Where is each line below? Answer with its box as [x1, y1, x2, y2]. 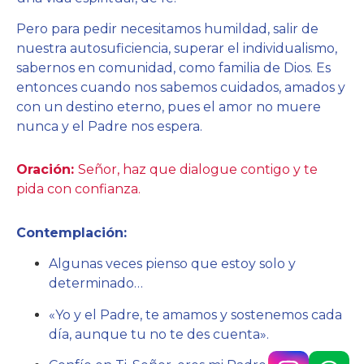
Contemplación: [16, 224, 131, 240]
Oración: [16, 162, 78, 178]
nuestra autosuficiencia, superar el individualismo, [16, 40, 337, 56]
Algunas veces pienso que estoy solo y [49, 256, 296, 272]
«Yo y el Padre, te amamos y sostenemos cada [49, 306, 342, 323]
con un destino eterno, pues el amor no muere [16, 98, 321, 115]
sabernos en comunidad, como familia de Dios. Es [16, 59, 331, 76]
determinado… [49, 275, 143, 292]
